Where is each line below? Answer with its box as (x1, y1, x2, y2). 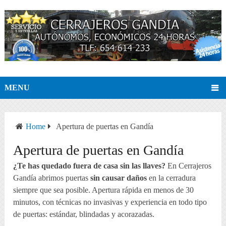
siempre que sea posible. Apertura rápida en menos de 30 (13, 185, 194, 194)
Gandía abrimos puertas (13, 173, 91, 182)
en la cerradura (147, 173, 196, 182)
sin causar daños (90, 173, 147, 182)
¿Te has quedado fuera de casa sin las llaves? (13, 161, 166, 170)
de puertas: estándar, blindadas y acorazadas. (13, 209, 155, 218)
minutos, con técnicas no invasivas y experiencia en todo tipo (13, 197, 207, 206)
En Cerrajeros (165, 161, 212, 170)
